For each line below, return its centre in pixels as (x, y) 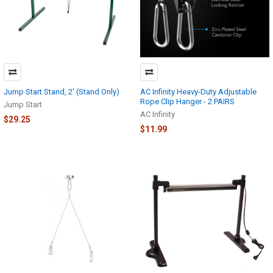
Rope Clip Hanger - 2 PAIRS (187, 101)
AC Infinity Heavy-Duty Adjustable (198, 91)
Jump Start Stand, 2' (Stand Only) (62, 91)
